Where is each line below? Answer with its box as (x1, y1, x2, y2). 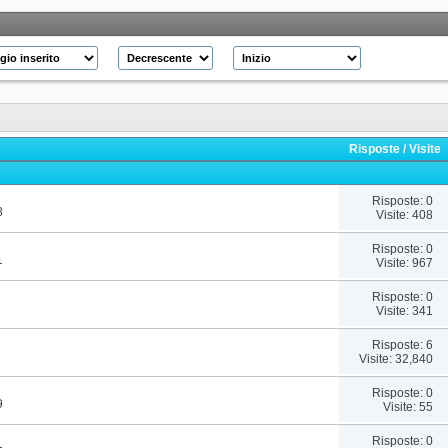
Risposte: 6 (371, 337, 433, 352)
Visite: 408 (375, 207, 433, 222)
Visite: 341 (375, 303, 433, 318)
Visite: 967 (375, 255, 433, 270)
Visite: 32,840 (358, 351, 433, 366)
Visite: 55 (382, 399, 433, 414)
